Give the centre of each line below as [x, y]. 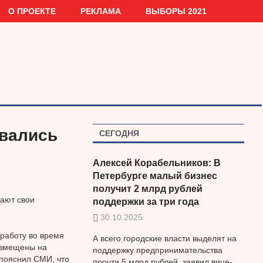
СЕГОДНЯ [119, 133]
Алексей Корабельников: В [156, 163]
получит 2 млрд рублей [147, 188]
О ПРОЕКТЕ [32, 11]
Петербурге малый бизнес [155, 176]
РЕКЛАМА [101, 11]
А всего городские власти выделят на [164, 239]
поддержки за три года [146, 201]
